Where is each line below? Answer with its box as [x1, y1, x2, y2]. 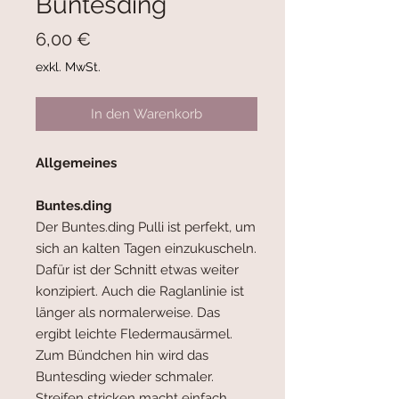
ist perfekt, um [167, 219, 256, 236]
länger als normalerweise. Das [36, 305, 220, 322]
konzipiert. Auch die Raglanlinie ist [36, 283, 244, 300]
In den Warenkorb [91, 106, 202, 123]
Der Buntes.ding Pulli [36, 219, 167, 236]
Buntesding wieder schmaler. [36, 369, 214, 386]
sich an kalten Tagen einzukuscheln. [36, 240, 256, 257]
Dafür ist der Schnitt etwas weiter [36, 262, 239, 279]
